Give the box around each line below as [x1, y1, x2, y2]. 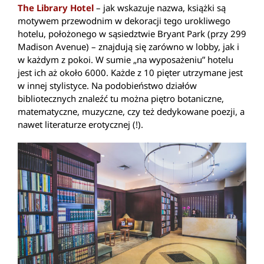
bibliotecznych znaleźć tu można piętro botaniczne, [18, 93, 224, 105]
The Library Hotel [18, 2, 94, 14]
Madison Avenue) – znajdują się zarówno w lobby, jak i [18, 41, 239, 53]
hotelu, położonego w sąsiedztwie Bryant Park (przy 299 [18, 28, 246, 40]
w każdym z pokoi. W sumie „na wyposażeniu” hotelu [18, 54, 233, 66]
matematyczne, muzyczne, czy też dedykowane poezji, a [18, 105, 245, 118]
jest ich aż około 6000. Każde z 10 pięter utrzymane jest [18, 67, 243, 79]
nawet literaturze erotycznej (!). [18, 118, 143, 131]
